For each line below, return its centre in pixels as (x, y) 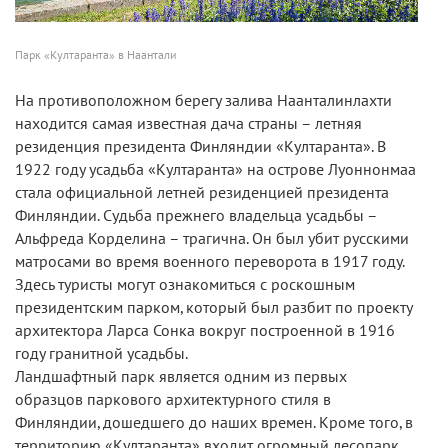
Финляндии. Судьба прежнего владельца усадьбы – (196, 216)
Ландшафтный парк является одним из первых (181, 377)
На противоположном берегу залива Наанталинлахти (203, 101)
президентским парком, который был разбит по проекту (213, 308)
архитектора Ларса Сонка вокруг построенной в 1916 (205, 331)
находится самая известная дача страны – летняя (188, 124)
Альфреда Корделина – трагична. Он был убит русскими (212, 239)
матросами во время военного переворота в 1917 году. (209, 262)
